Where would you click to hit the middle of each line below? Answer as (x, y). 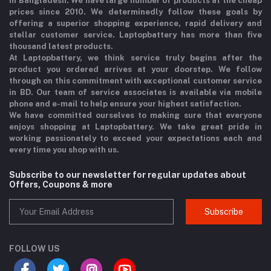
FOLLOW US (34, 249)
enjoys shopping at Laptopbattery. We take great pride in (135, 127)
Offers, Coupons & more (61, 185)
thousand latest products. (61, 47)
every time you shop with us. (64, 150)
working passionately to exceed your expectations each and (135, 139)
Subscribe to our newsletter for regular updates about (128, 175)
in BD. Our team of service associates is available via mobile (135, 93)
